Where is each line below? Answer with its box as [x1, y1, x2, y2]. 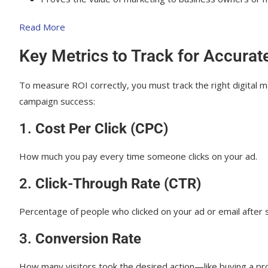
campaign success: [19, 95, 95, 107]
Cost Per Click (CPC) [35, 120, 168, 137]
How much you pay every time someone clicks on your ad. [19, 150, 257, 162]
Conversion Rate [35, 230, 141, 247]
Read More [19, 21, 65, 33]
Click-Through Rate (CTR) [35, 175, 201, 192]
